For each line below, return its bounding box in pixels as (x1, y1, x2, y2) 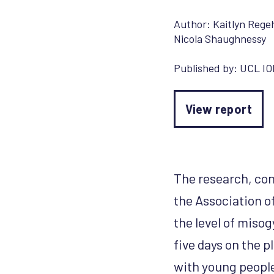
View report (185, 102, 253, 116)
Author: (173, 17, 213, 31)
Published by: (173, 61, 240, 75)
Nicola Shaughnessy (173, 32, 266, 45)
